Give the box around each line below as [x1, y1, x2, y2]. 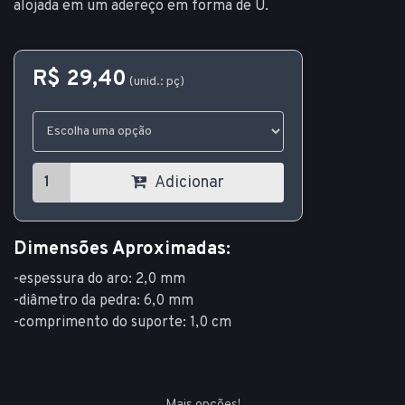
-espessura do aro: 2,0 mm [14, 270, 185, 289]
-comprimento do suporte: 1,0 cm [14, 314, 231, 333]
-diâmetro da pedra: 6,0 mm [14, 292, 193, 311]
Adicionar [150, 173, 224, 194]
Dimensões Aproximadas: [14, 238, 231, 262]
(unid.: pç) [129, 74, 184, 90]
